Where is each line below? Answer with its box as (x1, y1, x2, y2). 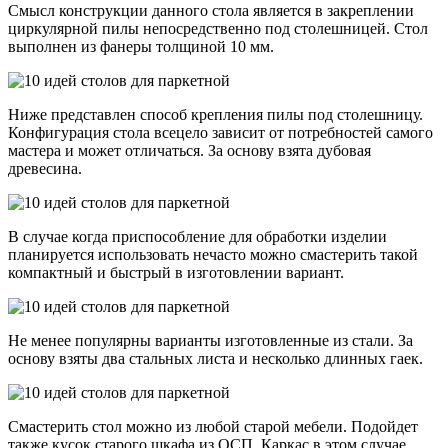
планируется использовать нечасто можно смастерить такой (8, 246, 418, 264)
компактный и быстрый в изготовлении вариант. (8, 264, 344, 282)
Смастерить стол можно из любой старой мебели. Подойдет (8, 418, 418, 436)
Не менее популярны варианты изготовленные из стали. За (8, 332, 413, 350)
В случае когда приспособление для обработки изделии (8, 228, 387, 246)
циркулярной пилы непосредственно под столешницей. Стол (8, 20, 428, 38)
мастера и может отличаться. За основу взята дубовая (8, 142, 371, 160)
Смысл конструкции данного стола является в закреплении (8, 2, 414, 20)
